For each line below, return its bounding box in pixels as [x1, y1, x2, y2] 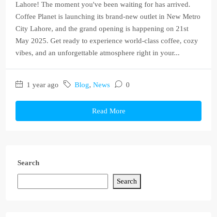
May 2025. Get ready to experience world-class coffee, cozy [15, 37, 198, 45]
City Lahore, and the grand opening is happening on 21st [15, 25, 188, 32]
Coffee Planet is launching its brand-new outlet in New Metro [15, 13, 201, 20]
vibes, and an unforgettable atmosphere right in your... [15, 49, 180, 57]
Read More [92, 107, 125, 115]
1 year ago [25, 81, 59, 89]
